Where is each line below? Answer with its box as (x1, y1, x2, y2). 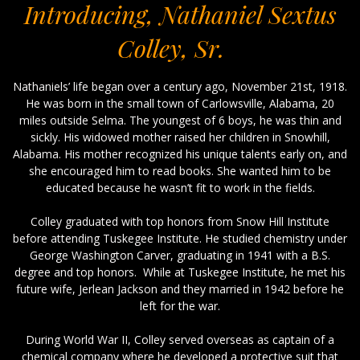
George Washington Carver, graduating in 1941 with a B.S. (30, 247, 330, 263)
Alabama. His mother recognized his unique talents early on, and (13, 145, 347, 162)
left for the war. (140, 297, 220, 313)
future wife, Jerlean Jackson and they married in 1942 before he (16, 280, 344, 297)
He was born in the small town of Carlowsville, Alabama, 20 (26, 95, 334, 111)
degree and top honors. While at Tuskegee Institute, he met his (14, 264, 346, 280)
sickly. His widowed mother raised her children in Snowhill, (30, 129, 330, 145)
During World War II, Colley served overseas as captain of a (26, 331, 334, 347)
